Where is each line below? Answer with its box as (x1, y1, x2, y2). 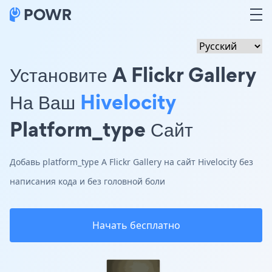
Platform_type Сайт (10, 115, 193, 143)
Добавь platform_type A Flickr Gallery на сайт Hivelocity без (10, 156, 253, 168)
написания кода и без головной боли (10, 175, 165, 187)
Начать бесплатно (92, 219, 180, 232)
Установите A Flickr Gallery (10, 60, 256, 89)
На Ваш (10, 87, 80, 116)
